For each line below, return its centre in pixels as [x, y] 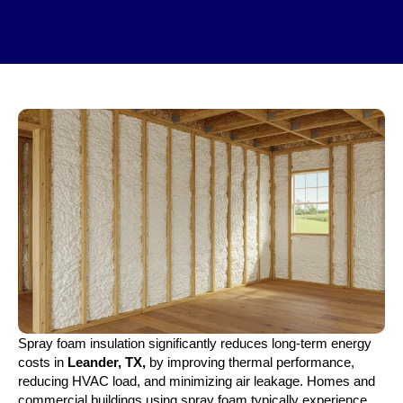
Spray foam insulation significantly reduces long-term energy [195, 344]
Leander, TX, [107, 363]
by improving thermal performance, [250, 363]
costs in [43, 363]
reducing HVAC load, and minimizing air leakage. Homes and [197, 381]
